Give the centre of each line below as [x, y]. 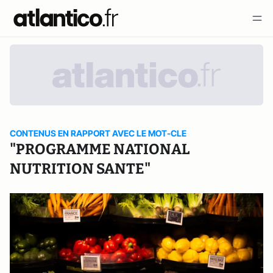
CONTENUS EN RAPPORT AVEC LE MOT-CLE [98, 133]
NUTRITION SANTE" [80, 169]
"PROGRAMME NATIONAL [100, 149]
